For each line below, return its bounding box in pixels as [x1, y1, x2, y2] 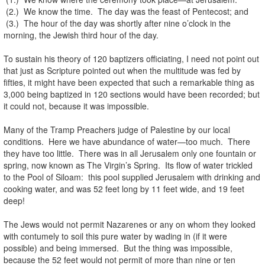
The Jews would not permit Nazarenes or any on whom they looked [4, 218, 256, 230]
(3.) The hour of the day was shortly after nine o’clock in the [4, 17, 231, 29]
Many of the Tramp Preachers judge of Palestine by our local [4, 123, 230, 135]
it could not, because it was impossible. [4, 99, 149, 112]
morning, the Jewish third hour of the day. [4, 28, 159, 41]
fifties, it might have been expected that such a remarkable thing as [4, 76, 254, 88]
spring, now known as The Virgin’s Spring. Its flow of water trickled [4, 159, 253, 171]
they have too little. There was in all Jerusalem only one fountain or [4, 147, 256, 159]
